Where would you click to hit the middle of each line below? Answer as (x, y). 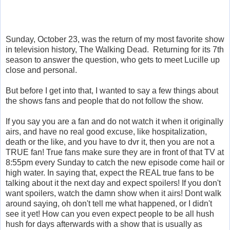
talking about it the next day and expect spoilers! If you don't (113, 183)
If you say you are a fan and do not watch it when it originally (114, 122)
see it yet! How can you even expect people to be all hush (110, 214)
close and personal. (43, 70)
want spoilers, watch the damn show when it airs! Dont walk (113, 194)
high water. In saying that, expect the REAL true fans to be (110, 173)
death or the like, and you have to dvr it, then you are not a (110, 142)
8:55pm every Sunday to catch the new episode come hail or (115, 163)
